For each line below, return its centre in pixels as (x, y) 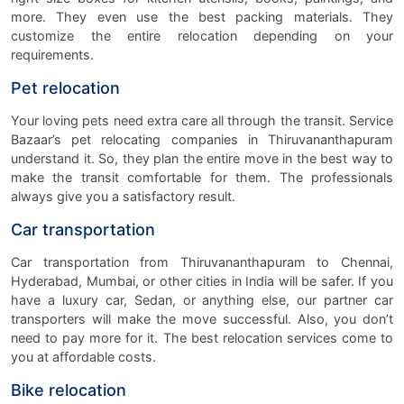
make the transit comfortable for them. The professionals (202, 177)
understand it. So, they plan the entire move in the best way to (202, 158)
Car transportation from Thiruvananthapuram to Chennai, (202, 262)
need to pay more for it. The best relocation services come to (202, 337)
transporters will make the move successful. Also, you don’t (202, 318)
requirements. (56, 54)
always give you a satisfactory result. (123, 196)
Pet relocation (65, 87)
